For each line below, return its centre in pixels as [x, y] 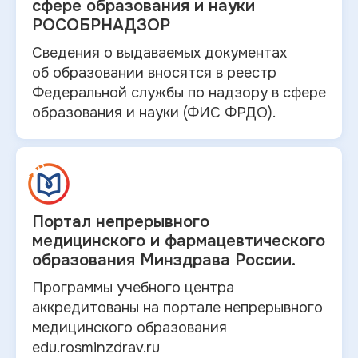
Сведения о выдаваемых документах [159, 53]
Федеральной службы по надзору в [155, 93]
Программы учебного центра [133, 288]
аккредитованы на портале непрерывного [177, 308]
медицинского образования [129, 328]
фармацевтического [245, 241]
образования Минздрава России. [164, 260]
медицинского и [96, 241]
